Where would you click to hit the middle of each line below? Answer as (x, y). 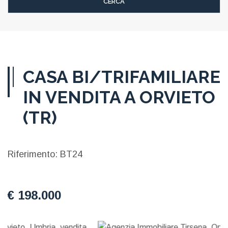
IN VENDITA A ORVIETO (119, 97)
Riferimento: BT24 (45, 154)
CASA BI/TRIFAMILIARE (122, 77)
